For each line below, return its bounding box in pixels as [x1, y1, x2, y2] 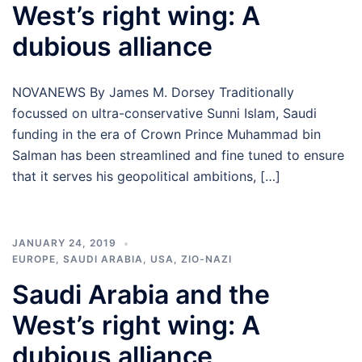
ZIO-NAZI [181, 253, 232, 265]
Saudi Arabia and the [12, 279, 270, 310]
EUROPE [12, 253, 56, 265]
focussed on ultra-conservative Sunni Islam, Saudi [12, 105, 317, 121]
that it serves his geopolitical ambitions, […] [12, 168, 280, 184]
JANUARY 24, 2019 [12, 237, 116, 249]
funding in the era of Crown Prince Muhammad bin [12, 126, 321, 142]
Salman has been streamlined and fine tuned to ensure [12, 147, 344, 163]
